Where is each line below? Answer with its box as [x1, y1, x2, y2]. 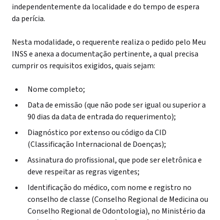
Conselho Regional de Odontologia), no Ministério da [27, 206, 205, 217]
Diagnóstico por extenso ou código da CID [27, 127, 166, 138]
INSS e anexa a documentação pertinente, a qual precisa [12, 49, 198, 59]
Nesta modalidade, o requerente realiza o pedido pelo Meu [12, 37, 206, 48]
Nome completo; [27, 84, 85, 95]
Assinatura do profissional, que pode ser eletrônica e [27, 155, 202, 165]
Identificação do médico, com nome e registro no [27, 182, 192, 193]
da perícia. [12, 13, 45, 24]
